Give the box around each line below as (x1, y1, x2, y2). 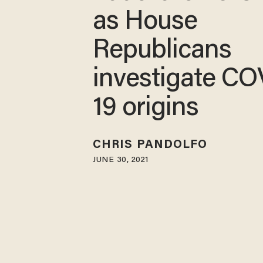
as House (93, 9, 198, 36)
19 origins (93, 95, 199, 122)
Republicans (93, 38, 232, 65)
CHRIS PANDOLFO (93, 139, 208, 151)
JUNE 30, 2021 (93, 156, 149, 165)
